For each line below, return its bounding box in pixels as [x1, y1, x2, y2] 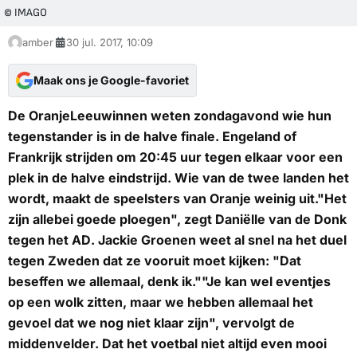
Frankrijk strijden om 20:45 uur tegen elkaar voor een [8, 149, 343, 166]
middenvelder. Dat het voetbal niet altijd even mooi [8, 335, 327, 352]
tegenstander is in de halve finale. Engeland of [8, 128, 296, 145]
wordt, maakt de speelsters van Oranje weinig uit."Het [8, 190, 347, 207]
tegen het [8, 232, 72, 249]
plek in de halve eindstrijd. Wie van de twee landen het [8, 170, 349, 186]
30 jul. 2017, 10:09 [66, 36, 153, 49]
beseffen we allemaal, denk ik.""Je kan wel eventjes [8, 273, 331, 290]
